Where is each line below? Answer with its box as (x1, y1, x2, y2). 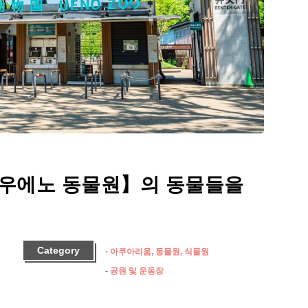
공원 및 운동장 (110, 265, 164, 276)
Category (37, 244, 80, 256)
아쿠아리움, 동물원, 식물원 (110, 246, 209, 256)
